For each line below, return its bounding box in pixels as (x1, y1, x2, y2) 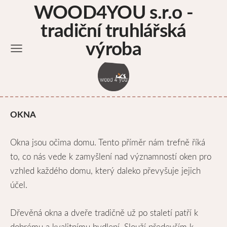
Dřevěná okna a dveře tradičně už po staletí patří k (10, 206, 198, 218)
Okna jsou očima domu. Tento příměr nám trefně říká (10, 136, 205, 148)
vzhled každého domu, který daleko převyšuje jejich (10, 164, 201, 176)
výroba (86, 35, 141, 61)
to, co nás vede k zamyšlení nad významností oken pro (10, 150, 211, 162)
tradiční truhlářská (41, 17, 186, 43)
